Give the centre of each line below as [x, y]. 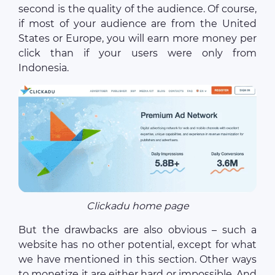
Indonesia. [44, 68]
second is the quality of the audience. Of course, [137, 9]
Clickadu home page [137, 206]
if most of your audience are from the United [137, 24]
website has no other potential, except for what [137, 245]
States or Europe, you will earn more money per [137, 39]
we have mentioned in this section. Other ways [137, 260]
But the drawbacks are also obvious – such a [137, 230]
